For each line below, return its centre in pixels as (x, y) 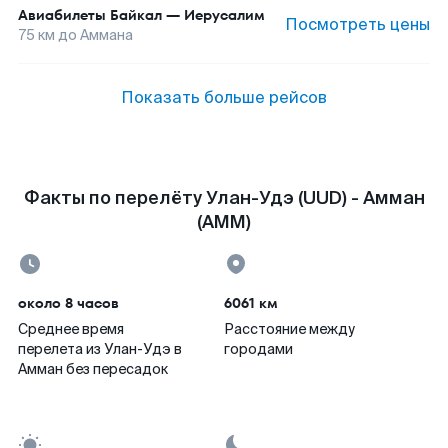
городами (258, 349)
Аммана (106, 35)
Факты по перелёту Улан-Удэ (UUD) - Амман (224, 198)
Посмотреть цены (357, 24)
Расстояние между (289, 329)
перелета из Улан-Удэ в (100, 349)
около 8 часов (68, 303)
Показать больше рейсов (224, 97)
